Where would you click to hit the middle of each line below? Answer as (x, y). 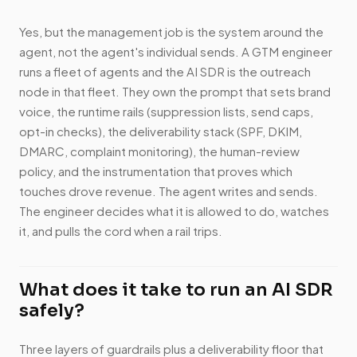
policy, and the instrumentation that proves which (156, 171)
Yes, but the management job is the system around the (171, 32)
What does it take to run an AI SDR (176, 290)
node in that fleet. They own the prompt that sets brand (175, 92)
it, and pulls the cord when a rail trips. (121, 231)
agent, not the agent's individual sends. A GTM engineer (176, 52)
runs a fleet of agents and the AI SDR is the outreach (165, 72)
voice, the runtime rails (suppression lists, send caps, (166, 112)
